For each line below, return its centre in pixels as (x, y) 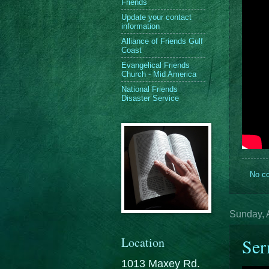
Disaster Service (150, 98)
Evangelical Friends (156, 65)
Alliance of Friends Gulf (162, 41)
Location (143, 242)
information (141, 26)
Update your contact (156, 17)
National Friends (150, 89)
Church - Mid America (159, 74)
